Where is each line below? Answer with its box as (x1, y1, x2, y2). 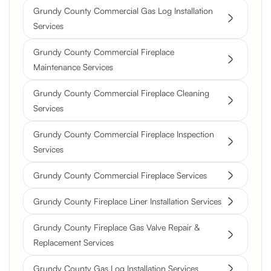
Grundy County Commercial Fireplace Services (33, 170, 207, 181)
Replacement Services (33, 237, 114, 248)
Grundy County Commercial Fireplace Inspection (33, 129, 214, 140)
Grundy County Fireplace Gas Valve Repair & (33, 222, 200, 233)
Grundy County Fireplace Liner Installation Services (33, 196, 221, 207)
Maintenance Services (33, 62, 113, 73)
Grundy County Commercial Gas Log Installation (33, 5, 213, 16)
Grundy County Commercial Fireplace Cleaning (33, 88, 209, 99)
